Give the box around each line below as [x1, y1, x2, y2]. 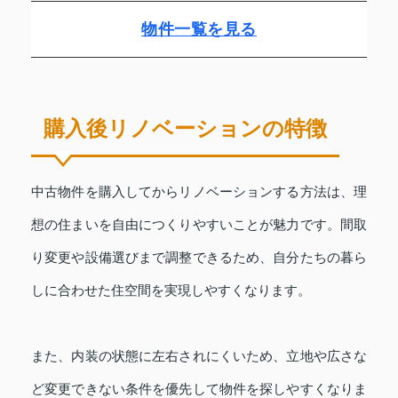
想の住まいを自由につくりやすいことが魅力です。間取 [31, 216, 367, 232]
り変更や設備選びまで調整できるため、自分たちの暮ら [31, 249, 367, 265]
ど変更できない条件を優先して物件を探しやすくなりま [31, 380, 367, 396]
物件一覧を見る [141, 20, 257, 38]
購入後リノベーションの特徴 [44, 115, 327, 140]
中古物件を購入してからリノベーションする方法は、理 [31, 183, 367, 199]
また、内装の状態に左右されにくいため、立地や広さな [31, 347, 367, 363]
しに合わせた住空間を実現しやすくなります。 [31, 282, 311, 298]
